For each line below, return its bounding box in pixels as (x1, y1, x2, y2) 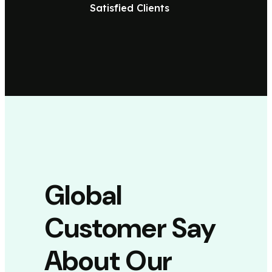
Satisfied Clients (90, 2, 169, 15)
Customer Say (44, 210, 217, 246)
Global (44, 177, 122, 214)
